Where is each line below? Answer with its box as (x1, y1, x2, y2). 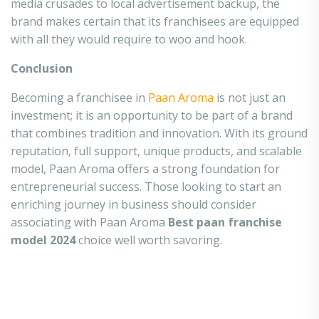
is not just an (216, 90, 286, 105)
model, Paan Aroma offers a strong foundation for (11, 161, 280, 177)
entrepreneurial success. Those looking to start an (11, 179, 281, 194)
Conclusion (11, 61, 75, 76)
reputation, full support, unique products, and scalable (11, 143, 302, 159)
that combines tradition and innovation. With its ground (11, 125, 308, 141)
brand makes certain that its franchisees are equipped (11, 14, 299, 29)
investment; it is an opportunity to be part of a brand (11, 108, 293, 123)
